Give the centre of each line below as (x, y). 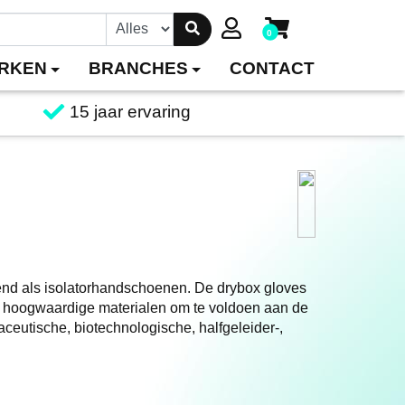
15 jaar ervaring (130, 111)
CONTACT (272, 68)
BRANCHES (138, 68)
